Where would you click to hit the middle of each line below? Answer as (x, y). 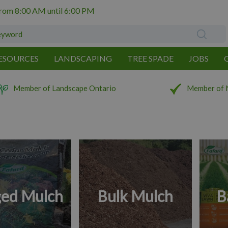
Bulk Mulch (135, 196)
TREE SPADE (150, 58)
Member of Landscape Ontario (65, 88)
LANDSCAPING (83, 58)
